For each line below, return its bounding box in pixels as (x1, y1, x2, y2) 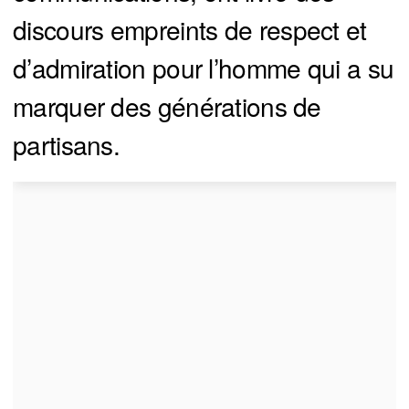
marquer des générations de (13, 87, 321, 124)
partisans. (13, 125, 121, 163)
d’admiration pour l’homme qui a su (13, 48, 394, 86)
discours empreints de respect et (13, 10, 367, 47)
